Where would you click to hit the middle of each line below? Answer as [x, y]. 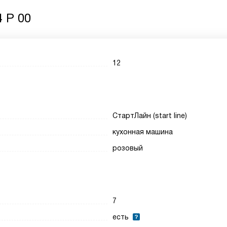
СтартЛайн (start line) [150, 116]
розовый [128, 148]
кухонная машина [143, 132]
